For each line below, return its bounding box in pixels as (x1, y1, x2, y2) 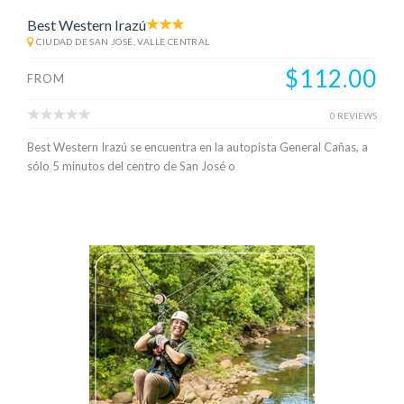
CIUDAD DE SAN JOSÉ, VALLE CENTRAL (36, 35, 210, 47)
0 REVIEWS (330, 109, 377, 121)
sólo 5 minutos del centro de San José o (27, 158, 235, 173)
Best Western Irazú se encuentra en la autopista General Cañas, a (27, 139, 368, 154)
